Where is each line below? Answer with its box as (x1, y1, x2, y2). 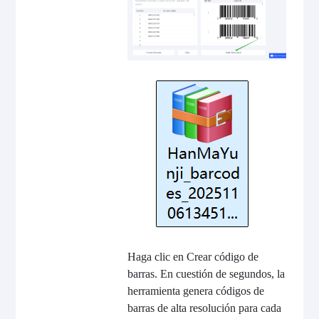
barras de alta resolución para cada (127, 301, 281, 314)
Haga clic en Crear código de (127, 250, 258, 263)
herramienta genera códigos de (127, 284, 264, 297)
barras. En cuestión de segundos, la (127, 267, 285, 280)
